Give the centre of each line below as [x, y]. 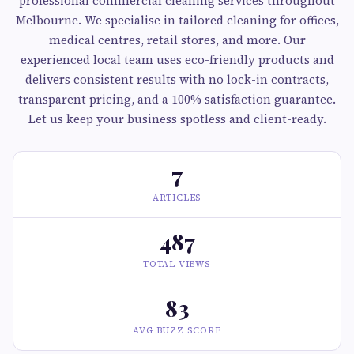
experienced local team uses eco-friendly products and [177, 60]
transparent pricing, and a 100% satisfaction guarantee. [177, 99]
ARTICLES [177, 198]
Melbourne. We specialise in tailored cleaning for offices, [177, 20]
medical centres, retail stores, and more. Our [177, 40]
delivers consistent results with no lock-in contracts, [177, 79]
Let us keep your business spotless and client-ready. [177, 119]
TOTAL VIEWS [177, 264]
